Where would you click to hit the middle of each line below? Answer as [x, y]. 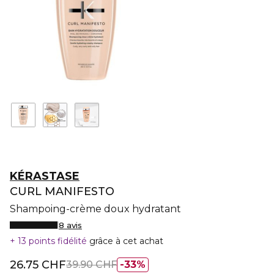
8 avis [70, 225]
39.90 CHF [91, 265]
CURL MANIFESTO [62, 191]
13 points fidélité [52, 241]
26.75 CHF [38, 265]
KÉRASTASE [45, 176]
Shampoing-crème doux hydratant [95, 209]
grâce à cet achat [126, 241]
